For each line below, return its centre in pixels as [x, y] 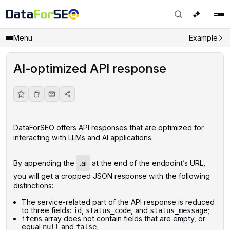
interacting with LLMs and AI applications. [83, 137]
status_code [108, 210]
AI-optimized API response [90, 68]
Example [203, 38]
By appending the [45, 163]
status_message [178, 210]
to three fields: [47, 210]
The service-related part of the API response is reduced [118, 202]
